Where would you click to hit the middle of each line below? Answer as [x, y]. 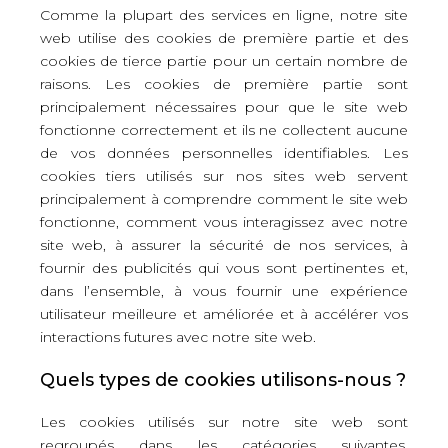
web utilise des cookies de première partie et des [224, 38]
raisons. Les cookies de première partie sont [224, 84]
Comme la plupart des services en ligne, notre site [224, 15]
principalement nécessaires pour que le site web [224, 107]
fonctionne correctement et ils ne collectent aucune [224, 130]
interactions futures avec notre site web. [178, 337]
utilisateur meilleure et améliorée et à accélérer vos [224, 314]
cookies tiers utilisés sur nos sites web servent [224, 176]
